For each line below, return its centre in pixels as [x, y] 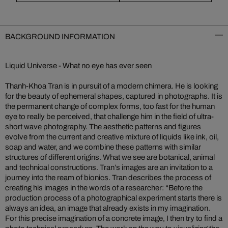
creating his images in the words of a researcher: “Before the [104, 188]
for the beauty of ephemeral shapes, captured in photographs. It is [114, 96]
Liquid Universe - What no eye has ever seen [78, 66]
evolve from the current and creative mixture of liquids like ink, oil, [112, 137]
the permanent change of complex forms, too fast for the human [110, 106]
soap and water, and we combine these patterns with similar [103, 147]
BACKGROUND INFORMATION [60, 37]
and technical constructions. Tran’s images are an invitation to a [109, 167]
